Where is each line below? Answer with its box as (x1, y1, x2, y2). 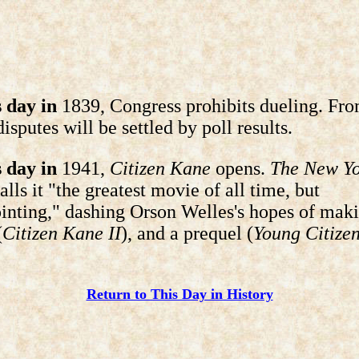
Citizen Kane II (2, 223, 121, 244)
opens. (211, 158, 270, 179)
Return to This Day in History (86, 286, 273, 302)
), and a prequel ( (121, 223, 253, 244)
